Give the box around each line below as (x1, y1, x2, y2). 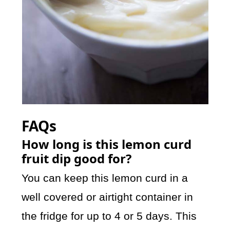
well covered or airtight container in (22, 191, 194, 203)
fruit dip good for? (22, 150, 132, 167)
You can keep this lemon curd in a (22, 172, 188, 184)
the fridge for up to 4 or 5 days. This (22, 210, 197, 222)
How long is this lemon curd (22, 136, 192, 153)
